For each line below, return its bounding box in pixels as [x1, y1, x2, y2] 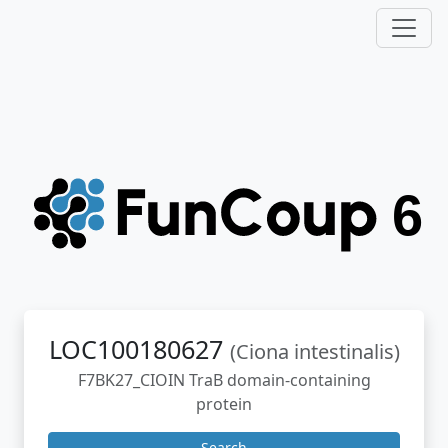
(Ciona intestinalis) [229, 338, 400, 365]
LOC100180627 [48, 332, 230, 366]
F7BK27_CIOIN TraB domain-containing [77, 369, 371, 391]
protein [196, 393, 252, 415]
